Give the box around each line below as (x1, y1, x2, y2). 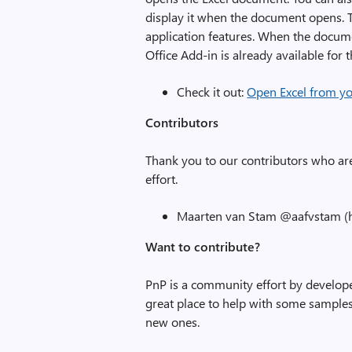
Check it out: (177, 83, 247, 100)
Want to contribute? (145, 238, 261, 255)
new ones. (145, 313, 200, 330)
